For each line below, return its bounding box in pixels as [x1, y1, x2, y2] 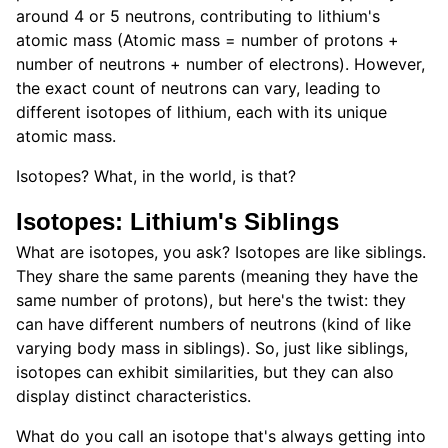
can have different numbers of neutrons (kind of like [16, 314, 411, 335]
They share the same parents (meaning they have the [16, 266, 418, 287]
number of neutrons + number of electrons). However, [16, 54, 425, 75]
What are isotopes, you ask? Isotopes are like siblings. [16, 242, 426, 263]
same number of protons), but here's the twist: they [16, 290, 406, 311]
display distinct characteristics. [16, 386, 251, 407]
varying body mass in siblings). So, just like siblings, [16, 338, 408, 359]
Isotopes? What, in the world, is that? [16, 166, 296, 187]
